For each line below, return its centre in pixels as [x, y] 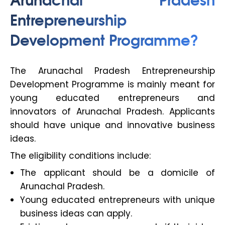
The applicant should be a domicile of [118, 173]
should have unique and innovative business [113, 125]
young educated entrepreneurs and [113, 98]
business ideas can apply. [76, 214]
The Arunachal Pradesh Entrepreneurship [113, 71]
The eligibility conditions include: [80, 156]
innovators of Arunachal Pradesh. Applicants [113, 112]
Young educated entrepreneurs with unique [118, 200]
